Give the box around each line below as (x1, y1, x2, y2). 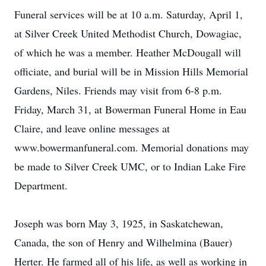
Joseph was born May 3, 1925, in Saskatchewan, (14, 216, 223, 230)
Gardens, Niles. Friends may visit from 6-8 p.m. (14, 83, 222, 97)
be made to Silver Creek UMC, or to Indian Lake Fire (14, 159, 246, 173)
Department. (14, 178, 68, 192)
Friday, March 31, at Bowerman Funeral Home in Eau (14, 102, 246, 116)
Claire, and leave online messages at (14, 121, 170, 135)
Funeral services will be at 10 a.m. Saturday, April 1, (14, 7, 243, 21)
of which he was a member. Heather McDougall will (14, 45, 241, 59)
